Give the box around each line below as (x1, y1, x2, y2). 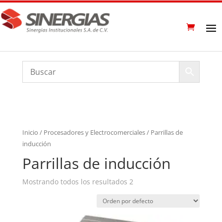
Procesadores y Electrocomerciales (43, 127, 145, 137)
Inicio (22, 127, 38, 137)
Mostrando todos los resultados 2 (22, 176, 133, 186)
